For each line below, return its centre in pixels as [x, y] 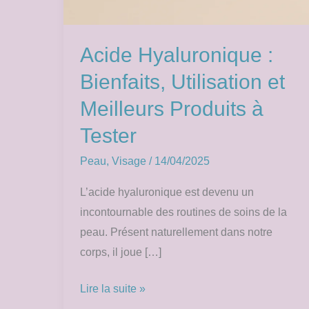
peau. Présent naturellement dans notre [176, 232]
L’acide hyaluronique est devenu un [167, 192]
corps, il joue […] [121, 252]
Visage [129, 161]
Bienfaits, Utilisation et [182, 81]
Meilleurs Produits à [172, 108]
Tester [108, 135]
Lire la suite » [113, 288]
